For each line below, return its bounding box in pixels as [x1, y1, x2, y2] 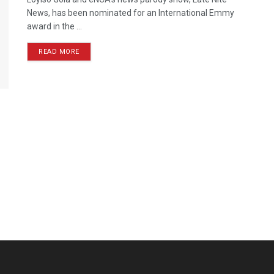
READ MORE [39, 48, 80, 56]
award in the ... [27, 21, 82, 32]
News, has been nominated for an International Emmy [27, 8, 234, 18]
